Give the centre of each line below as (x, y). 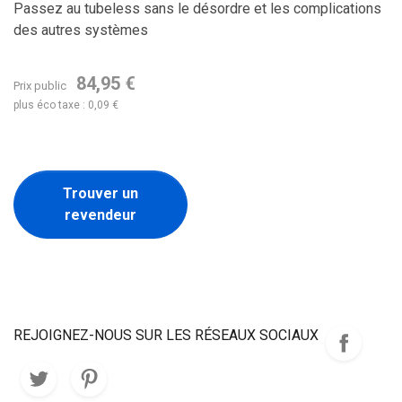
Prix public (41, 86)
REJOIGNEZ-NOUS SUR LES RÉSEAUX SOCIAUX (166, 335)
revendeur (100, 215)
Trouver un (100, 193)
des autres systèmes (81, 30)
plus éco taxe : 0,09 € (66, 105)
